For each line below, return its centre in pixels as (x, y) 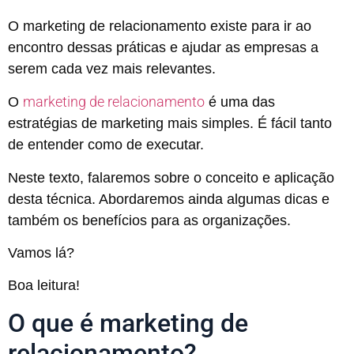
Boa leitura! (44, 286)
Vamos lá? (41, 253)
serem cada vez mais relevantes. (112, 68)
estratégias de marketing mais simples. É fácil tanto (170, 124)
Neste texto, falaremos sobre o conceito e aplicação (171, 177)
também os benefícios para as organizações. (149, 220)
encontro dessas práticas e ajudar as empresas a (163, 47)
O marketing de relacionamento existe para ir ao (160, 26)
